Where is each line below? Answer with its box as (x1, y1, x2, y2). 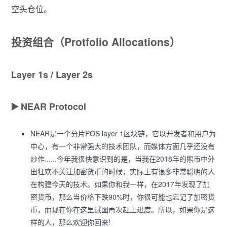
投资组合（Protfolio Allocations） (11, 34, 180, 50)
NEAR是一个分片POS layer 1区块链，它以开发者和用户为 (30, 128, 216, 139)
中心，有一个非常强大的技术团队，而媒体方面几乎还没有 (30, 141, 215, 152)
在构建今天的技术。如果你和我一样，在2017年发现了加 (30, 179, 210, 190)
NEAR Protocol (21, 100, 86, 113)
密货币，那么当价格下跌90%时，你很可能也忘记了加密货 (30, 192, 215, 202)
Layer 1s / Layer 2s (11, 68, 93, 82)
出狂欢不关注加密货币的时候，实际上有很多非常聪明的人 (30, 166, 215, 177)
